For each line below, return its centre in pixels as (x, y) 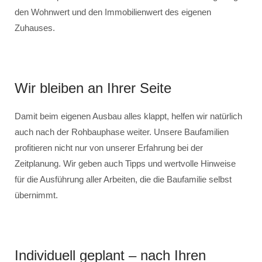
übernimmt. (36, 195)
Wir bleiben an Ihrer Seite (93, 88)
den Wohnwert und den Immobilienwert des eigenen (113, 12)
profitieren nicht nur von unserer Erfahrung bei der (109, 148)
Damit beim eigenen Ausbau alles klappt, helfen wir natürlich (128, 116)
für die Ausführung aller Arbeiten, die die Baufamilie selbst (123, 179)
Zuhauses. (35, 28)
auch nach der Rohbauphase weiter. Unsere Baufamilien (122, 132)
